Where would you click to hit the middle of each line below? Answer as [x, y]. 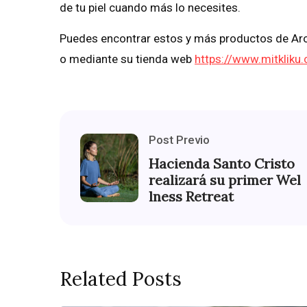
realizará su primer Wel [225, 180]
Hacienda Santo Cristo [222, 164]
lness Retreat [191, 197]
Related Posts [121, 279]
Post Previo [179, 140]
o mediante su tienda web [127, 59]
